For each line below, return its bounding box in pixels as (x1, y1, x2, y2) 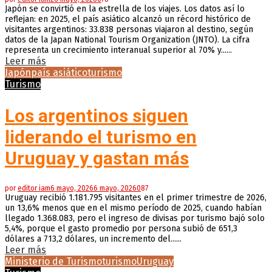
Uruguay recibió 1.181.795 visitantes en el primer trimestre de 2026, (5, 192, 267, 203)
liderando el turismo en (5, 126, 197, 148)
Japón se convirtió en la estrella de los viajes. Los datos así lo (5, 3, 245, 14)
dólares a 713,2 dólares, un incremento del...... (5, 233, 182, 244)
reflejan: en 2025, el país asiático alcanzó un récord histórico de (5, 13, 251, 24)
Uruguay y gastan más (5, 147, 189, 169)
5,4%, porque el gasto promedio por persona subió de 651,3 (5, 223, 237, 234)
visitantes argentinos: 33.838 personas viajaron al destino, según (5, 24, 253, 35)
